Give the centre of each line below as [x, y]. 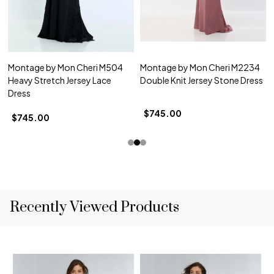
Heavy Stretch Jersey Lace [60, 80]
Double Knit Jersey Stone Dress [202, 80]
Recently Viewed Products [94, 207]
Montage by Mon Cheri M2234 [200, 67]
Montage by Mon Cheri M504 [65, 67]
